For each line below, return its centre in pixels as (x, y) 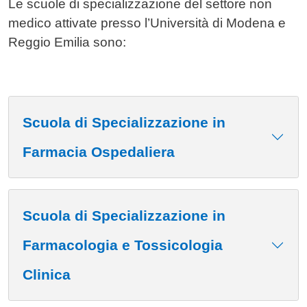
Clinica (47, 275)
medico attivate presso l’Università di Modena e (147, 23)
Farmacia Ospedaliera (99, 152)
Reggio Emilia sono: (67, 42)
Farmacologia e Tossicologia (123, 245)
